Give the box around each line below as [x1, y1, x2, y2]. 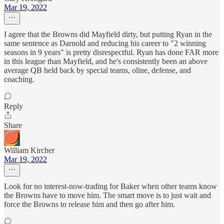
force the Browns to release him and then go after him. [4, 200, 175, 209]
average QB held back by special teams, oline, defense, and [4, 66, 191, 75]
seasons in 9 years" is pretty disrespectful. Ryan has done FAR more [4, 48, 218, 57]
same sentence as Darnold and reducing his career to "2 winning [4, 39, 206, 48]
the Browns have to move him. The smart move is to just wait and [4, 191, 211, 200]
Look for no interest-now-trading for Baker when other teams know [4, 182, 217, 191]
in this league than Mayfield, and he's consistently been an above [4, 57, 207, 66]
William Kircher [4, 146, 54, 155]
